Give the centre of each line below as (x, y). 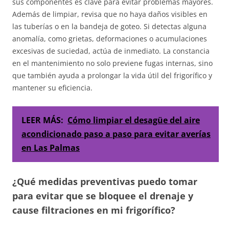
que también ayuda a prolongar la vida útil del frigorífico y (112, 76)
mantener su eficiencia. (52, 88)
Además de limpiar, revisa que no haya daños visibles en (110, 14)
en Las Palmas (51, 148)
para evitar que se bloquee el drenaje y (103, 196)
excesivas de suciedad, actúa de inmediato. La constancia (111, 51)
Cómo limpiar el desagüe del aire (134, 120)
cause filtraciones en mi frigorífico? (94, 210)
